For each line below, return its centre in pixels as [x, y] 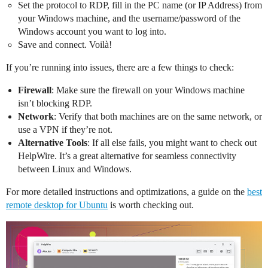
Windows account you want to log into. [92, 31]
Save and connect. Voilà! [65, 45]
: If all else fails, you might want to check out [172, 143]
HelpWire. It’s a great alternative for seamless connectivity [127, 156]
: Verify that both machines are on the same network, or [158, 116]
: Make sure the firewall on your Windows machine [148, 90]
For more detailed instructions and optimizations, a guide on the [127, 192]
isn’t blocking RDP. [55, 103]
